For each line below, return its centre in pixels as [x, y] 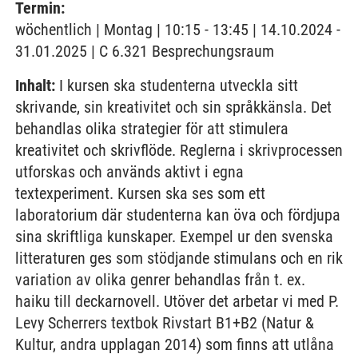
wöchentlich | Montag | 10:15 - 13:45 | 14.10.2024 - [178, 30]
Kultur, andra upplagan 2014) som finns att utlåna [175, 344]
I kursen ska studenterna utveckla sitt [177, 86]
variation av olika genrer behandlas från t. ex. [160, 280]
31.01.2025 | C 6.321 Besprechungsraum [145, 51]
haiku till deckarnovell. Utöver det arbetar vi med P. [177, 301]
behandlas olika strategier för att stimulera [152, 129]
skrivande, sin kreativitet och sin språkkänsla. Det [173, 107]
